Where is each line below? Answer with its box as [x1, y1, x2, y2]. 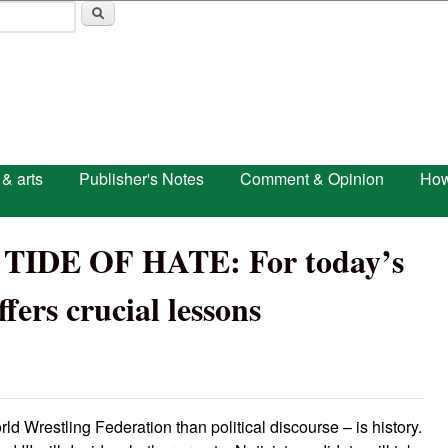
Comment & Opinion [240, 167, 384, 190]
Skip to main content [128, 4, 272, 27]
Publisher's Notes [79, 167, 204, 190]
